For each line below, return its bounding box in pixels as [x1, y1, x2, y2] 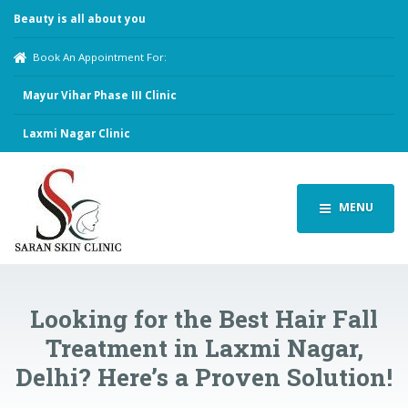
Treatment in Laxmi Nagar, [45, 331, 363, 364]
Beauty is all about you [14, 11, 146, 25]
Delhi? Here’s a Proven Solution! [15, 361, 393, 393]
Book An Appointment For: [33, 49, 168, 64]
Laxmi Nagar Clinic [22, 126, 130, 140]
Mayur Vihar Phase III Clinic [22, 87, 177, 102]
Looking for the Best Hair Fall [30, 302, 378, 335]
